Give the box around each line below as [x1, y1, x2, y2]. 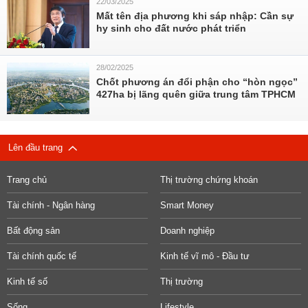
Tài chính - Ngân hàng [7, 200, 95, 210]
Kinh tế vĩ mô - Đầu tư [159, 251, 250, 261]
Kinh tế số [7, 276, 47, 287]
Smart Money [159, 200, 214, 210]
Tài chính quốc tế [7, 251, 76, 261]
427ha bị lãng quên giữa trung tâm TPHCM [96, 89, 296, 100]
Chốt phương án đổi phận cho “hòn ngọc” [96, 76, 298, 87]
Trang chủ [7, 175, 47, 185]
